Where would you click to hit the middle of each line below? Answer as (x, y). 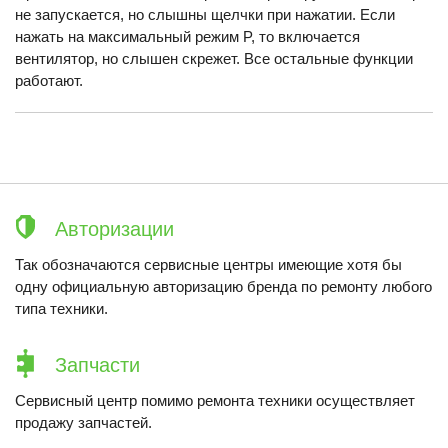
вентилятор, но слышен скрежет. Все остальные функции (214, 58)
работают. (49, 80)
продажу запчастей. (83, 422)
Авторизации (114, 229)
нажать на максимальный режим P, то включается (187, 36)
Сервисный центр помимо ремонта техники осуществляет (215, 400)
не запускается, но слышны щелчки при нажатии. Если (205, 14)
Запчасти (97, 365)
